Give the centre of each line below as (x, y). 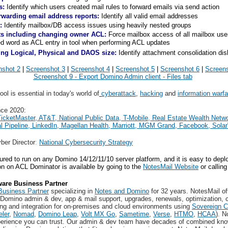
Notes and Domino (122, 191)
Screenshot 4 (90, 69)
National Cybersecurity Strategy (86, 142)
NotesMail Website (171, 167)
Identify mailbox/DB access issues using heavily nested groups (97, 25)
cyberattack (119, 93)
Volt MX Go (98, 214)
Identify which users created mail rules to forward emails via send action (113, 7)
